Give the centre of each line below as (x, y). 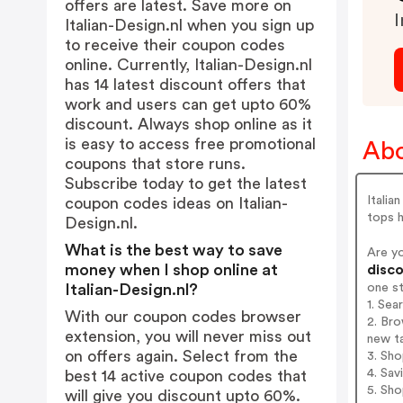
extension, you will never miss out (188, 336)
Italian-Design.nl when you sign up (189, 25)
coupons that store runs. (155, 164)
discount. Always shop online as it (188, 124)
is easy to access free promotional (190, 144)
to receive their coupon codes (175, 45)
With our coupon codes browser (183, 317)
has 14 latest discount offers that (185, 85)
